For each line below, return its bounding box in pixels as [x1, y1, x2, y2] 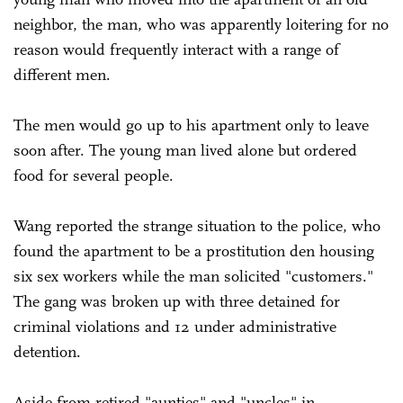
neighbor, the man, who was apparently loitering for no [13, 14, 389, 35]
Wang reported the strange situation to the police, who [13, 216, 381, 237]
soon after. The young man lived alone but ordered [13, 140, 357, 161]
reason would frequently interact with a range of [13, 40, 339, 60]
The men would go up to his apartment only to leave [13, 115, 369, 136]
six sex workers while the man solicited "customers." [13, 266, 373, 287]
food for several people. [13, 166, 183, 186]
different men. [13, 65, 120, 85]
